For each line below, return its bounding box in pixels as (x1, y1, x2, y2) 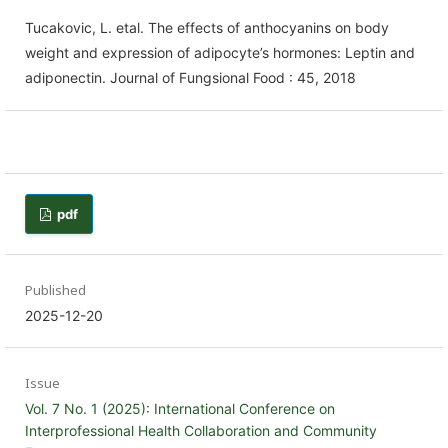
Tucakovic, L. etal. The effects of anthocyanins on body (25, 19, 389, 36)
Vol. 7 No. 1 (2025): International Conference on (25, 400, 335, 417)
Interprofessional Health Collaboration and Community (25, 422, 377, 439)
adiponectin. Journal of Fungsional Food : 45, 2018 (25, 69, 356, 86)
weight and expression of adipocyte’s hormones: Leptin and (25, 44, 415, 61)
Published (25, 281, 86, 299)
